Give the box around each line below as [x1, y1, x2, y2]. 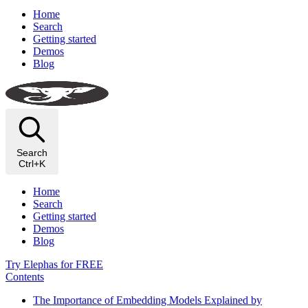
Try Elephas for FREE [5, 258, 103, 270]
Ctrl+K [19, 158, 45, 169]
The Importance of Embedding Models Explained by [33, 294, 262, 306]
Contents [5, 271, 44, 283]
